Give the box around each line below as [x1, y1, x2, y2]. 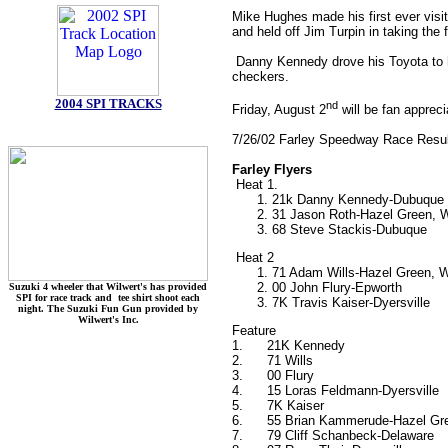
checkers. [232, 68, 289, 84]
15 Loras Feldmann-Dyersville [267, 383, 439, 399]
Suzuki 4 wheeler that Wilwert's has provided [9, 281, 207, 292]
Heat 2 [232, 250, 278, 266]
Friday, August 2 [232, 102, 326, 118]
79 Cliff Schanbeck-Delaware [267, 428, 434, 444]
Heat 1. [232, 177, 286, 193]
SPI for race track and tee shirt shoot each [16, 292, 200, 303]
